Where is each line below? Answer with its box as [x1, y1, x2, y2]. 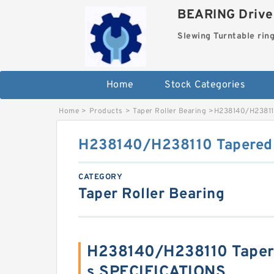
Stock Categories [165, 79, 245, 92]
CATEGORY [78, 172, 122, 183]
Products [89, 106, 123, 117]
